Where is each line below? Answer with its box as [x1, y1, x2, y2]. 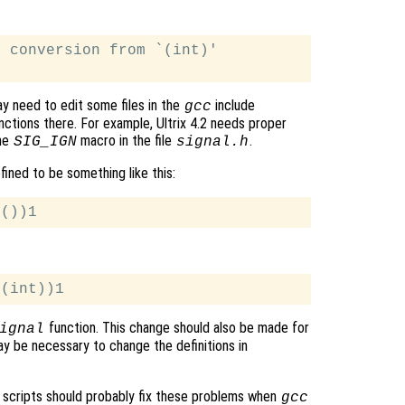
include [212, 97, 256, 115]
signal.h [176, 134, 250, 151]
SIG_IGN [13, 134, 77, 151]
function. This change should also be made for [44, 319, 309, 337]
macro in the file [77, 132, 176, 150]
